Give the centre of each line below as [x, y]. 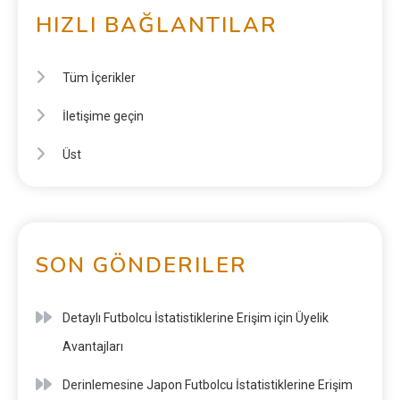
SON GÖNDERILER [142, 265]
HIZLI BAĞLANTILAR [157, 25]
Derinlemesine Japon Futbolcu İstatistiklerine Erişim [208, 384]
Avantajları [93, 346]
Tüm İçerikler [99, 77]
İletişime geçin [103, 116]
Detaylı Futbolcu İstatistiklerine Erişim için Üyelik [196, 317]
